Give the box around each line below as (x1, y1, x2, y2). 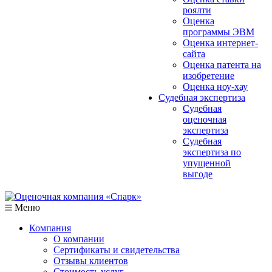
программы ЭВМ (183, 27, 254, 37)
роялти (183, 5, 211, 15)
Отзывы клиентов (53, 256, 128, 266)
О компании (53, 234, 104, 244)
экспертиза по (183, 147, 241, 157)
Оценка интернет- (183, 38, 258, 48)
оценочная (183, 114, 226, 124)
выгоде (183, 169, 212, 179)
